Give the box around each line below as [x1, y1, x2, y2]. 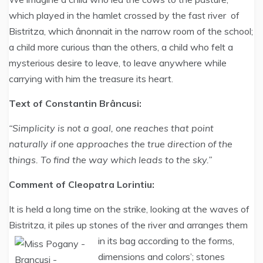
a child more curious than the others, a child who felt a [9, 41, 233, 53]
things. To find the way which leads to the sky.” [9, 154, 212, 166]
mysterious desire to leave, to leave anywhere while [9, 57, 227, 69]
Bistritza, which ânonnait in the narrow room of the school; [9, 25, 253, 37]
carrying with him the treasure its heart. [9, 73, 173, 85]
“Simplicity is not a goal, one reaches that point [9, 122, 214, 134]
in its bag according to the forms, [98, 235, 237, 247]
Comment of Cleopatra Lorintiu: [9, 178, 154, 190]
